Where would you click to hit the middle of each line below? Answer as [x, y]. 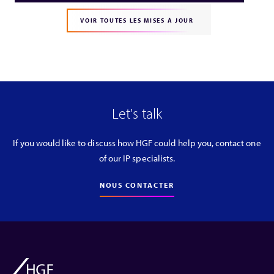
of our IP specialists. [137, 158]
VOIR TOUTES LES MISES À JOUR [137, 21]
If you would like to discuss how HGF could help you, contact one [137, 143]
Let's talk [137, 113]
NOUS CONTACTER [137, 185]
